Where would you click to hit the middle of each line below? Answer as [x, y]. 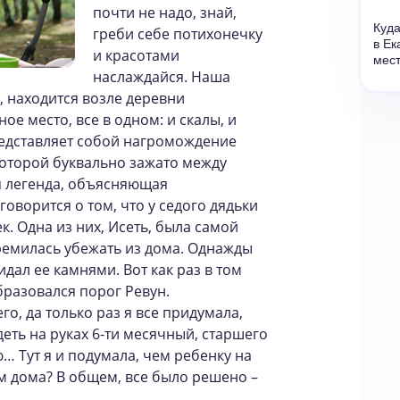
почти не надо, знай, [165, 12]
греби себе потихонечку [178, 34]
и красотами [136, 55]
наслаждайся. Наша [162, 77]
